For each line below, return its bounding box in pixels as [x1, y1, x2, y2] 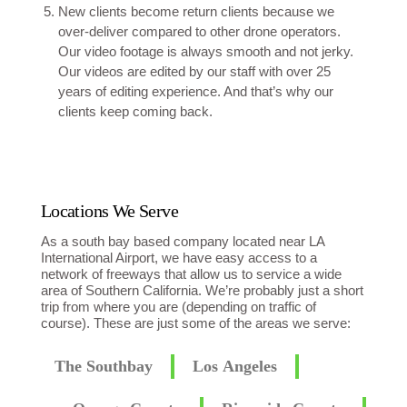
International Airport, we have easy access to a [40, 250, 317, 266]
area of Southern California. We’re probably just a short [40, 283, 363, 299]
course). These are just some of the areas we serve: [40, 315, 351, 332]
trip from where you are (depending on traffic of [40, 299, 316, 315]
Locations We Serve [40, 201, 178, 222]
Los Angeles [192, 357, 277, 376]
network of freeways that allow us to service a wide [40, 266, 342, 283]
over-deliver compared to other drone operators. [57, 24, 341, 40]
